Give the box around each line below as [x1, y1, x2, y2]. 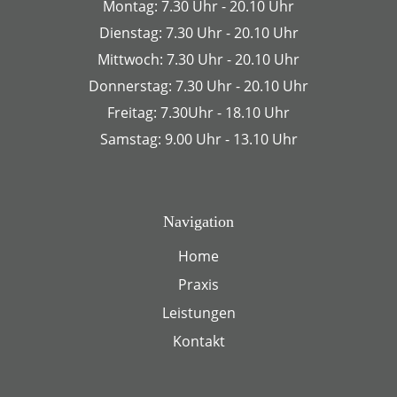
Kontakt [172, 331, 225, 352]
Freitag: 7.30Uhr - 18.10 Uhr [107, 103, 290, 123]
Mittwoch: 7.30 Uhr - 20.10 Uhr [97, 50, 300, 70]
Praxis [178, 275, 219, 295]
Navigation [163, 213, 234, 231]
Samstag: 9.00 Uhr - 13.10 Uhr [99, 129, 298, 150]
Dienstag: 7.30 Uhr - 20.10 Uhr [98, 23, 299, 43]
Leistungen [161, 303, 236, 323]
